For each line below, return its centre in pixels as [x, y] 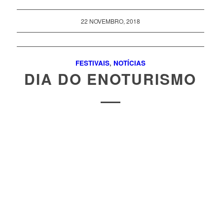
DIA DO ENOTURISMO [110, 78]
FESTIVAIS [92, 63]
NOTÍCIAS [129, 63]
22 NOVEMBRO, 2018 [110, 21]
